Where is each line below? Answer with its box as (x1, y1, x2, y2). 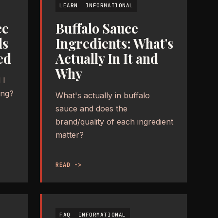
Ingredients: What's (55, 34, 173, 52)
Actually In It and (55, 49, 158, 67)
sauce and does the (55, 103, 127, 113)
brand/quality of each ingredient (55, 116, 173, 127)
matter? (55, 129, 84, 140)
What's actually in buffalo (55, 90, 150, 100)
